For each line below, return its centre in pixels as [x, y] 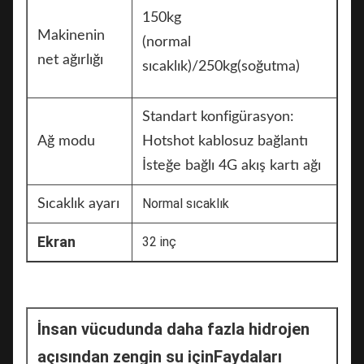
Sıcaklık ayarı [78, 204]
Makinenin [71, 35]
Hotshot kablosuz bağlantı [225, 141]
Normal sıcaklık [186, 203]
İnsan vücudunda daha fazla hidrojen [173, 329]
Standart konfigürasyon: [218, 117]
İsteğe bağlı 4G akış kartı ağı [232, 165]
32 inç [159, 241]
